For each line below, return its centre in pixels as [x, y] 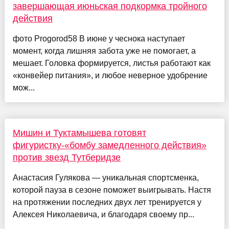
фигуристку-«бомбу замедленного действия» [109, 145]
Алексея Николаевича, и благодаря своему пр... [103, 214]
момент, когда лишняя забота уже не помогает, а [104, 51]
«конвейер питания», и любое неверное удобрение [110, 75]
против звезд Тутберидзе [66, 157]
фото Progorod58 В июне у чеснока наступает [99, 38]
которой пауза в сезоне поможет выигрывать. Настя [112, 190]
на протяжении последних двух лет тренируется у [107, 202]
